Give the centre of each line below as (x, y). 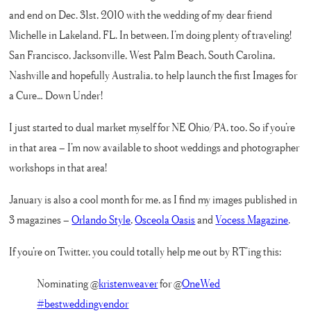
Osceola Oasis (165, 219)
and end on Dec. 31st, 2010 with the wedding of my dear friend (141, 15)
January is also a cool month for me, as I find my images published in (153, 199)
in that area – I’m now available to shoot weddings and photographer (154, 147)
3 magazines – (41, 219)
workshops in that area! (58, 167)
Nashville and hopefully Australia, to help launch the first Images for (153, 75)
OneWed (201, 283)
